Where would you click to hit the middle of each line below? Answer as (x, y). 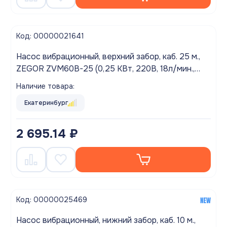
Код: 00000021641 (50, 36)
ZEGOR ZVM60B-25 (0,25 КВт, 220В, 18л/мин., (105, 68)
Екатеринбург (46, 103)
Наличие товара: (45, 86)
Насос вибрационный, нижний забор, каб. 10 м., (106, 220)
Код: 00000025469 (52, 199)
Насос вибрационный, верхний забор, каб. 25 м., (108, 56)
